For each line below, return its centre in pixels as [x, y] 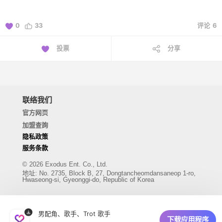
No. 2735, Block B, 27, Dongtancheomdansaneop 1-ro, [117, 173]
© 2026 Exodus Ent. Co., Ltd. [65, 165]
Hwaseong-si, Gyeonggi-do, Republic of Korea [88, 180]
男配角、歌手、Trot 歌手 [75, 214]
